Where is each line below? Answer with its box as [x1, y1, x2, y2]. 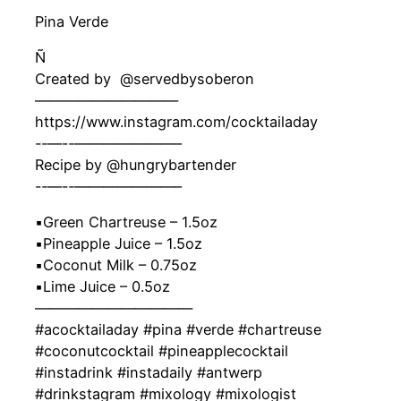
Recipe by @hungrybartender [34, 156, 236, 175]
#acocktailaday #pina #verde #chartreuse [34, 320, 321, 339]
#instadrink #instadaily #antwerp [34, 363, 262, 382]
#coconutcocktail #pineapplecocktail [34, 342, 288, 361]
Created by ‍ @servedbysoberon [34, 70, 254, 89]
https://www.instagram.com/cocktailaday [34, 113, 318, 132]
